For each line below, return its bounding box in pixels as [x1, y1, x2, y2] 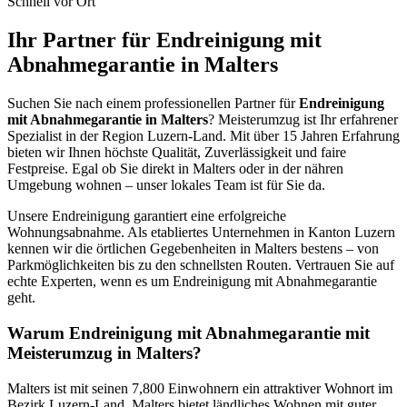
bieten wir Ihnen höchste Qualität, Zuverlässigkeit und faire [7, 144, 346, 161]
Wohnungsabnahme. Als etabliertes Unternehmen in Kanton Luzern [7, 224, 395, 241]
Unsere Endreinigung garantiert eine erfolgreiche [7, 208, 286, 224]
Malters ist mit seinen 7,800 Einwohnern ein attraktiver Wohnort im [7, 380, 392, 396]
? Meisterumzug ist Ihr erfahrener [208, 112, 398, 128]
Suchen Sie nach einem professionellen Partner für [7, 95, 299, 112]
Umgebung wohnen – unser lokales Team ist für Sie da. [7, 177, 325, 194]
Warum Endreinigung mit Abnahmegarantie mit [7, 323, 370, 342]
